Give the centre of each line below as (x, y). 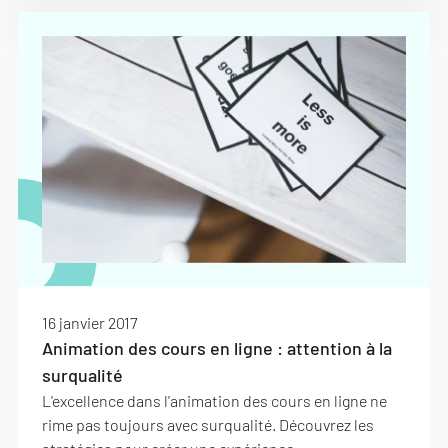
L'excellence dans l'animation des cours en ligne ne (214, 400)
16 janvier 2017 (89, 322)
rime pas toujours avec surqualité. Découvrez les (208, 424)
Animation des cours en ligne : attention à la (217, 348)
